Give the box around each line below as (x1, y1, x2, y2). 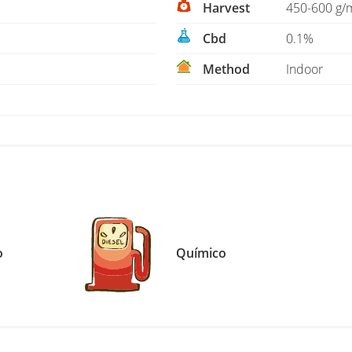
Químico (176, 244, 227, 262)
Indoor (286, 60, 323, 79)
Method (200, 60, 250, 79)
